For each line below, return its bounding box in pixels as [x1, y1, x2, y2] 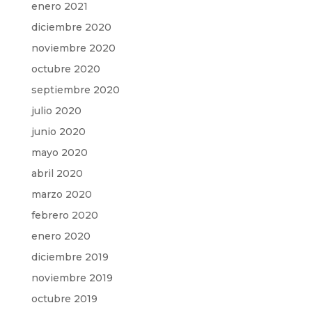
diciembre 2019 [31, 251, 109, 263]
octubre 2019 [31, 292, 97, 305]
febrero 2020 [31, 209, 98, 221]
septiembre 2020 [31, 84, 120, 96]
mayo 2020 [31, 146, 88, 159]
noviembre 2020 [31, 42, 116, 54]
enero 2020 [31, 230, 91, 242]
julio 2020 [31, 104, 81, 117]
